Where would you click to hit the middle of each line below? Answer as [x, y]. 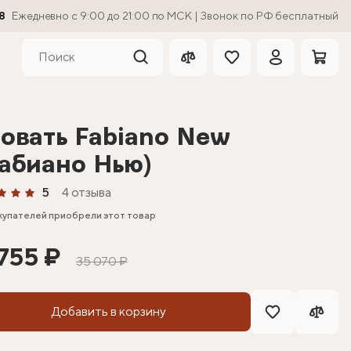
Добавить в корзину [109, 311]
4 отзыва [87, 192]
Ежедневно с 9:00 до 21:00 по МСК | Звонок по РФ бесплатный [175, 16]
